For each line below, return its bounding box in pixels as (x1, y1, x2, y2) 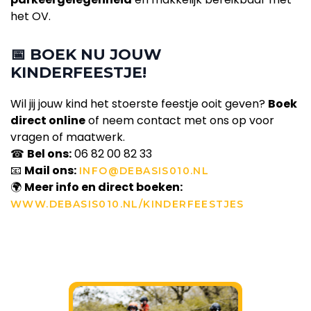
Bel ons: (27, 146, 72, 162)
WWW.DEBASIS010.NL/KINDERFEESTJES (10, 198, 244, 211)
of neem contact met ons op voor (85, 112, 274, 129)
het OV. (10, 8, 51, 25)
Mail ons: (24, 162, 76, 179)
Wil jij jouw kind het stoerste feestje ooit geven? (10, 96, 268, 112)
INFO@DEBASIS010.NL (79, 165, 210, 178)
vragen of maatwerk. (10, 129, 125, 146)
